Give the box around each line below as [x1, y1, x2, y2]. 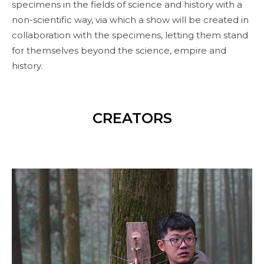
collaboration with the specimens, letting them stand [12, 29, 248, 41]
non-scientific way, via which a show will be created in [12, 14, 249, 25]
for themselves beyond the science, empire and [12, 45, 226, 56]
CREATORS [92, 110, 172, 127]
